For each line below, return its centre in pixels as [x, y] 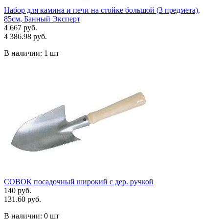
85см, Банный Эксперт [42, 19]
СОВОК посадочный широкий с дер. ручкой [79, 181]
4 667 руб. [21, 27]
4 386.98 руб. [25, 36]
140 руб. [18, 190]
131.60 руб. [22, 199]
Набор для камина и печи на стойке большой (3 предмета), [102, 10]
